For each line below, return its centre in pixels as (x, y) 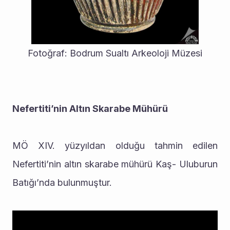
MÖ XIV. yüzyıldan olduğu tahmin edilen (115, 146)
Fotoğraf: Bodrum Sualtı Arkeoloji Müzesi (115, 53)
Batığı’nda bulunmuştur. (62, 183)
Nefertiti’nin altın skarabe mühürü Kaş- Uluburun (115, 164)
